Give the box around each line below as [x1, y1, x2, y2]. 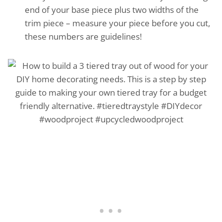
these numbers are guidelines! [25, 30, 142, 42]
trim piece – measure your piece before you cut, [25, 17, 210, 29]
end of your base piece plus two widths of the [25, 3, 199, 15]
